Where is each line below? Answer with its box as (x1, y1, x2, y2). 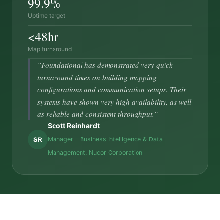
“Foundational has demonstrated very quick (37, 60, 173, 70)
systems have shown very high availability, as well (37, 97, 192, 107)
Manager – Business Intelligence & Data (48, 136, 163, 143)
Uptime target (28, 12, 65, 19)
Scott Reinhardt (48, 122, 100, 130)
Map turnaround (28, 45, 72, 53)
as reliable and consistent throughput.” (37, 109, 158, 119)
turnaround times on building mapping (37, 72, 157, 82)
